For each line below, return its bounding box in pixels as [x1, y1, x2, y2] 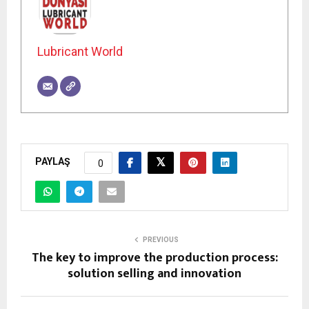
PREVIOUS [143, 235, 179, 243]
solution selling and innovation [68, 263, 241, 284]
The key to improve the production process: [31, 247, 278, 268]
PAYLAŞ [35, 156, 70, 168]
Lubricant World [37, 44, 123, 59]
